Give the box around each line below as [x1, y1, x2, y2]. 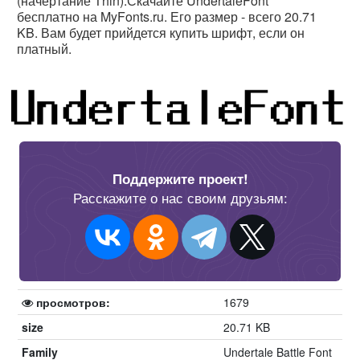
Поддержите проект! [112, 168, 248, 188]
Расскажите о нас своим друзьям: [72, 186, 288, 207]
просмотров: [33, 293, 110, 310]
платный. [17, 39, 72, 58]
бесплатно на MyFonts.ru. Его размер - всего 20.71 [17, 7, 317, 26]
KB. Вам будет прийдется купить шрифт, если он [17, 23, 305, 42]
